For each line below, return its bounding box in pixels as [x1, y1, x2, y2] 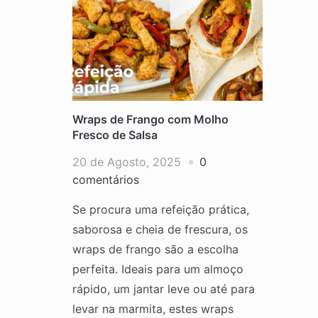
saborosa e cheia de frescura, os [72, 221, 248, 236]
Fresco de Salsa [72, 127, 158, 142]
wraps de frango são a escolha [72, 241, 238, 256]
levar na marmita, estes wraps [72, 301, 234, 316]
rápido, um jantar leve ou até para [72, 281, 255, 296]
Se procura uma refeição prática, [72, 202, 249, 216]
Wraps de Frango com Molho [72, 111, 229, 126]
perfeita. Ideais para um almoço [72, 261, 243, 276]
